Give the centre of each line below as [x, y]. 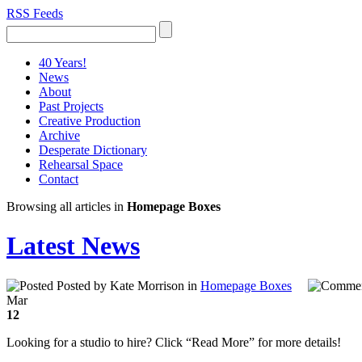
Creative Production [90, 121]
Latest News [73, 246]
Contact [59, 179]
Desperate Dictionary [93, 150]
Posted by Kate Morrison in [127, 285]
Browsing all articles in [67, 206]
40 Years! [63, 63]
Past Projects [71, 106]
